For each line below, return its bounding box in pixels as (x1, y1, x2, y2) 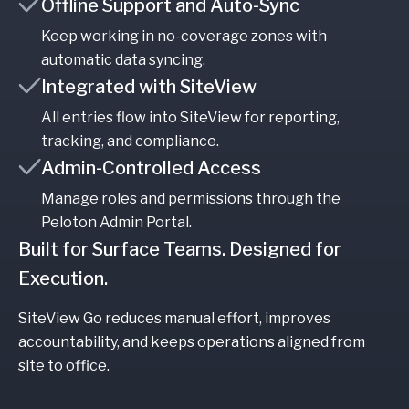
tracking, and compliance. (41, 131, 219, 150)
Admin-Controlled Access (41, 156, 261, 179)
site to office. (18, 356, 110, 374)
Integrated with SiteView (41, 75, 257, 98)
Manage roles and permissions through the (41, 189, 341, 207)
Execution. (18, 267, 108, 289)
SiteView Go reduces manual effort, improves (18, 309, 330, 327)
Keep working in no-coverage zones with (41, 26, 327, 45)
